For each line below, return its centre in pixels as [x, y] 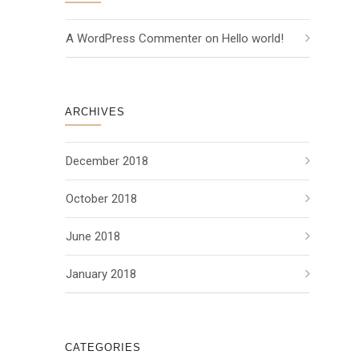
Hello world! [253, 38]
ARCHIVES [95, 112]
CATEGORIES [103, 347]
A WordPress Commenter [134, 38]
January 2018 [101, 274]
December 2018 [107, 161]
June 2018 [93, 236]
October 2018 [101, 199]
